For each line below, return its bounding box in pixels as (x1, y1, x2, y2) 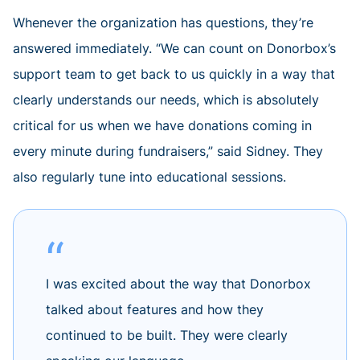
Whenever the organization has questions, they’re (13, 14, 313, 31)
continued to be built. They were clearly (46, 327, 288, 344)
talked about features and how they (46, 301, 264, 318)
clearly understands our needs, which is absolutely (13, 92, 319, 108)
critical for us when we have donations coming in (13, 117, 312, 134)
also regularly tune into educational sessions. (13, 169, 286, 186)
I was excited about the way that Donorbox (46, 276, 311, 292)
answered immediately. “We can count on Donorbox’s (13, 40, 336, 57)
